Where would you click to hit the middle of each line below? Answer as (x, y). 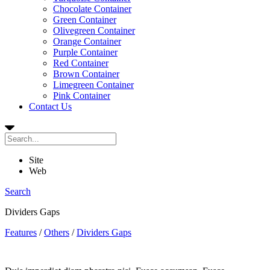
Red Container (81, 63)
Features (21, 232)
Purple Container (85, 52)
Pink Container (82, 96)
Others (57, 232)
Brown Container (86, 74)
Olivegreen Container (94, 30)
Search (18, 191)
